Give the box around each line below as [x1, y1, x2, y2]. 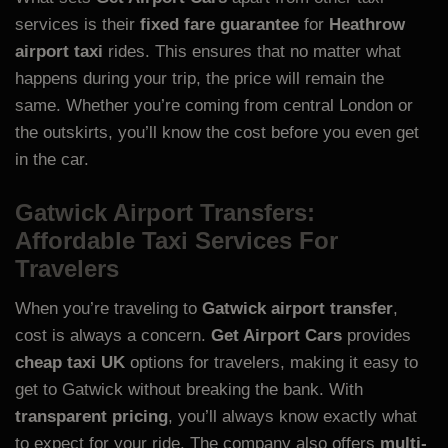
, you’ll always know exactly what [168, 406, 417, 426]
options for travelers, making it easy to [125, 352, 418, 372]
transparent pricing [15, 406, 168, 426]
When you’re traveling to [15, 298, 202, 318]
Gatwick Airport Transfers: [15, 198, 315, 226]
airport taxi [15, 42, 103, 62]
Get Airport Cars [211, 325, 342, 345]
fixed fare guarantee [140, 15, 299, 35]
